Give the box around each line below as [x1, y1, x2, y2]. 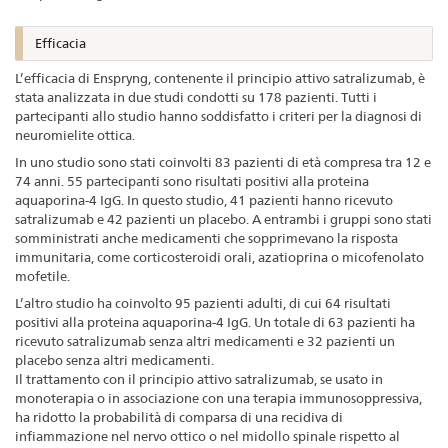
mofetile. [15, 267, 70, 284]
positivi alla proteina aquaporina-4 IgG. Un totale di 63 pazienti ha [15, 313, 415, 330]
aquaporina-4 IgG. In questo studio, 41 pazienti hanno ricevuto [15, 191, 393, 208]
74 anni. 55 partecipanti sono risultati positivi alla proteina [15, 172, 369, 189]
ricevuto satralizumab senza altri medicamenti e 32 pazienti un [15, 332, 395, 349]
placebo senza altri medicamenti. [15, 351, 214, 368]
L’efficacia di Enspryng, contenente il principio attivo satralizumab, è [15, 69, 425, 86]
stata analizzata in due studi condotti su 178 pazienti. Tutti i [15, 88, 377, 105]
